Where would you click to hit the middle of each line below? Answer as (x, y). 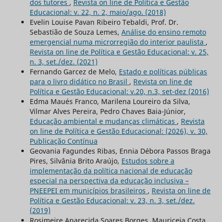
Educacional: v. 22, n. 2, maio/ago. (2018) (98, 12)
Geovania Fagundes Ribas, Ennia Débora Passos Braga (120, 151)
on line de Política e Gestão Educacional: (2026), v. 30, (118, 131)
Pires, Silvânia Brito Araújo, (75, 161)
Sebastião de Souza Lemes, (75, 32)
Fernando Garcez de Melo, (74, 72)
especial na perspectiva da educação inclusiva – (109, 181)
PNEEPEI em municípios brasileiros (88, 191)
